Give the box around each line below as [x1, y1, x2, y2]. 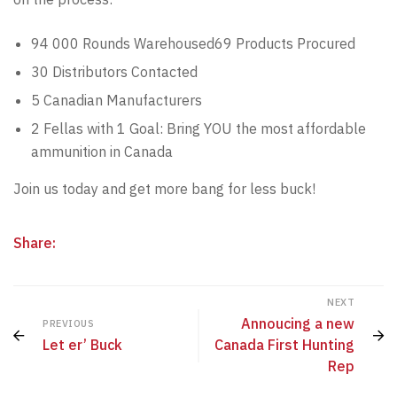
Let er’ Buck [43, 335, 122, 354]
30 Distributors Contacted [31, 62, 198, 81]
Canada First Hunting [214, 335, 354, 354]
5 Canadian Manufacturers [31, 90, 202, 109]
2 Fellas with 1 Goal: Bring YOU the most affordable [31, 119, 366, 137]
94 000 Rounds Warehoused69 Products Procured [31, 34, 355, 52]
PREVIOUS [43, 316, 94, 330]
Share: [13, 233, 56, 252]
